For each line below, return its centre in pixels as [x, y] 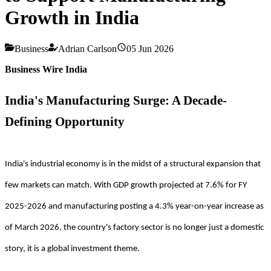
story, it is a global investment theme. [72, 249]
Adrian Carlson [87, 48]
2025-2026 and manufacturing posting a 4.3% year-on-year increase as [134, 206]
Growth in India [72, 18]
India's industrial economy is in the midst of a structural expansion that [133, 164]
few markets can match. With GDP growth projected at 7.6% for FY [126, 185]
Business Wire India [46, 69]
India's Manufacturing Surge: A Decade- [116, 100]
